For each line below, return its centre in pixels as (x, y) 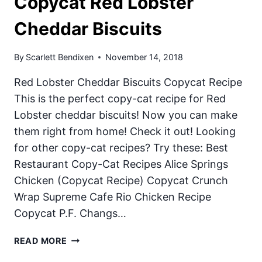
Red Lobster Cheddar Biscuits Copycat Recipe (128, 82)
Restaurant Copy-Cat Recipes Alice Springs (121, 164)
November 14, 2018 (144, 57)
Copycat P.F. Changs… (70, 213)
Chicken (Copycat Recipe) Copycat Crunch (121, 181)
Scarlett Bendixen (60, 57)
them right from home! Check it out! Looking (125, 132)
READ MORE (41, 241)
